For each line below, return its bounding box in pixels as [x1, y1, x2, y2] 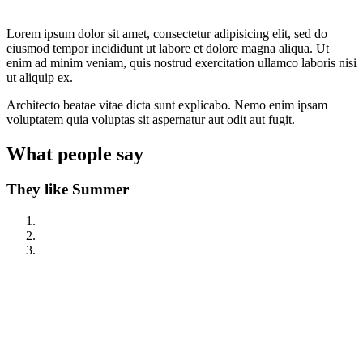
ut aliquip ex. [6, 70, 73, 84]
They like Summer [6, 181, 129, 199]
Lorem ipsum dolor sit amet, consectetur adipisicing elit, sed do [6, 26, 327, 41]
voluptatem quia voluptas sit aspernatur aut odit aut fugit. [6, 112, 295, 126]
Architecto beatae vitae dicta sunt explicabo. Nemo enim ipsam [6, 97, 327, 112]
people [58, 143, 112, 164]
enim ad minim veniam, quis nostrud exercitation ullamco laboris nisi [6, 55, 357, 70]
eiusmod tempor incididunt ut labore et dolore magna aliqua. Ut [6, 41, 329, 55]
